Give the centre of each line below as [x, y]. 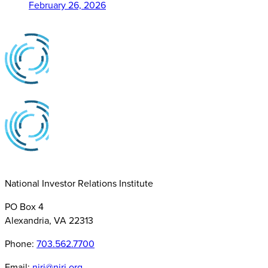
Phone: [21, 243]
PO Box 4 [24, 206]
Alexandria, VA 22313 [49, 220]
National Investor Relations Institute [79, 183]
